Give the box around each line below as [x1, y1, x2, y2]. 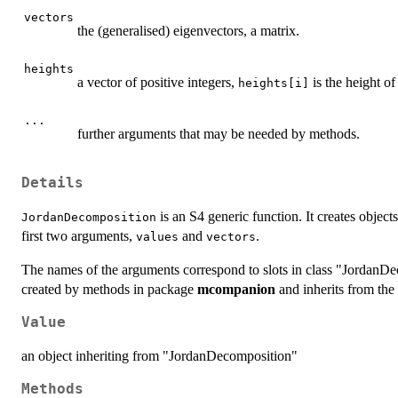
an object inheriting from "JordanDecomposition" [21, 348, 298, 364]
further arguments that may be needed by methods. [77, 125, 360, 141]
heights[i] [238, 76, 309, 90]
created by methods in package [21, 282, 197, 298]
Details [21, 175, 84, 192]
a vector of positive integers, [77, 74, 238, 90]
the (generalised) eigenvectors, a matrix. [77, 22, 299, 38]
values [136, 230, 179, 244]
